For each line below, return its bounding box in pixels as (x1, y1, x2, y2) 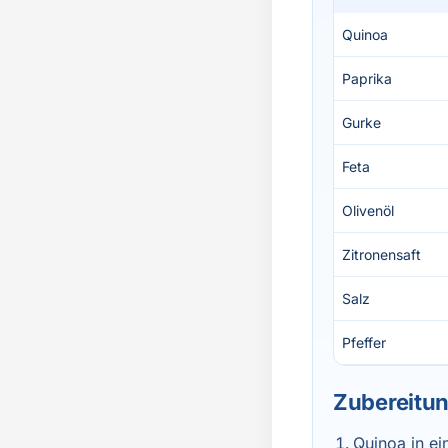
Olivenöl (342, 202, 394, 219)
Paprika (342, 70, 392, 87)
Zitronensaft (342, 246, 421, 263)
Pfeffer (342, 334, 386, 351)
